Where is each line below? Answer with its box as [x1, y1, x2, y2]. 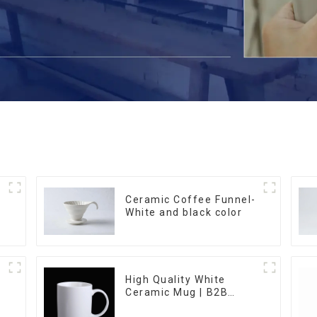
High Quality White [125, 273, 226, 285]
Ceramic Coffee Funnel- [125, 194, 256, 206]
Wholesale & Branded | [125, 299, 248, 311]
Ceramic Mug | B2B [125, 286, 229, 298]
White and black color [125, 207, 243, 219]
